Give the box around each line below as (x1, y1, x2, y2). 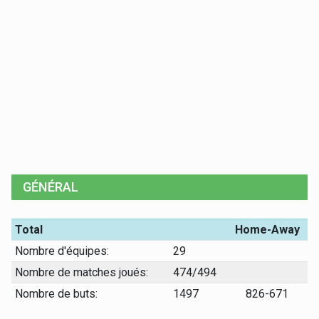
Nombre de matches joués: (14, 266, 148, 279)
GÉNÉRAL (23, 179, 78, 194)
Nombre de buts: (14, 287, 98, 300)
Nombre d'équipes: (14, 244, 109, 258)
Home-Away (234, 223, 300, 236)
